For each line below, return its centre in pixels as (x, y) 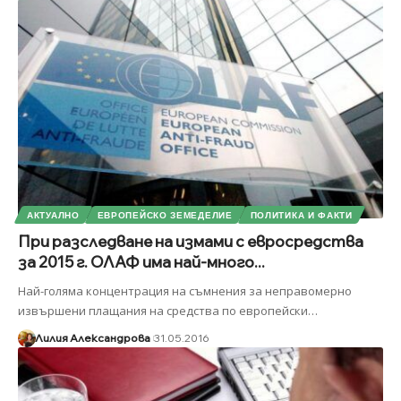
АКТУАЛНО (53, 215)
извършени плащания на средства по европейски (163, 311)
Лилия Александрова (92, 338)
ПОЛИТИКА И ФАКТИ (301, 215)
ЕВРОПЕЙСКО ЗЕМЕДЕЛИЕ (165, 215)
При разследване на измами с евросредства (191, 242)
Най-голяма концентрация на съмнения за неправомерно (185, 291)
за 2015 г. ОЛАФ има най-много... (141, 262)
